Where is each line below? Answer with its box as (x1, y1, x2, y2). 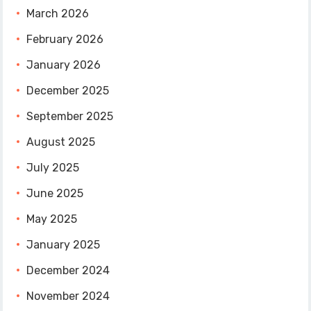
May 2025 (26, 212, 78, 226)
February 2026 (26, 33, 104, 47)
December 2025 (26, 84, 110, 98)
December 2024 (26, 264, 110, 278)
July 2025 (26, 161, 80, 175)
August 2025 (26, 135, 96, 149)
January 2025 (26, 238, 101, 252)
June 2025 (26, 187, 84, 201)
